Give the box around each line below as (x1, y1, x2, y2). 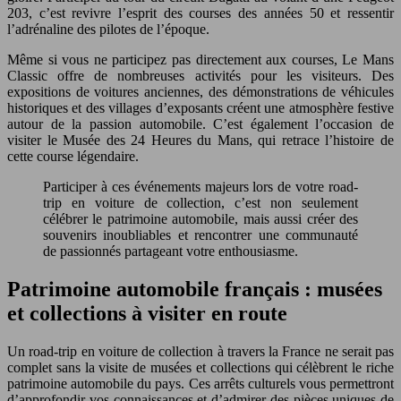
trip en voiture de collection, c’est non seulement (43, 194, 358, 210)
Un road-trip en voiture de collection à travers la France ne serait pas (7, 343, 394, 359)
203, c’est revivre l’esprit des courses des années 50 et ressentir (7, 4, 394, 21)
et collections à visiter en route (7, 301, 287, 325)
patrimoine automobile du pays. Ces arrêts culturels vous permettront (7, 375, 394, 391)
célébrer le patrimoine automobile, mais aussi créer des (43, 210, 358, 226)
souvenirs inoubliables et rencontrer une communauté (43, 226, 358, 243)
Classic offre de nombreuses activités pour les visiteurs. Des (7, 67, 394, 83)
